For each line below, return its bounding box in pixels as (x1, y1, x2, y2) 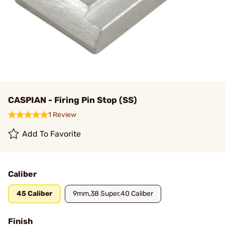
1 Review (48, 110, 76, 119)
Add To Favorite (22, 129, 81, 139)
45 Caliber (17, 189, 52, 198)
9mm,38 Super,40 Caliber (73, 189, 153, 198)
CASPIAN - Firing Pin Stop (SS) (8, 95, 137, 105)
